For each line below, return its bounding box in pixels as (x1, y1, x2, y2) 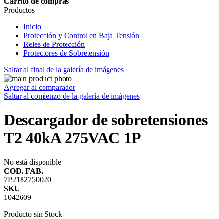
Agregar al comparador (4, 83, 75, 91)
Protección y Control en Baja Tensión (23, 31, 139, 40)
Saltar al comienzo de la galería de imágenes (4, 92, 140, 100)
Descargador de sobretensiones (4, 111, 208, 129)
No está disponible (4, 157, 61, 166)
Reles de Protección (23, 40, 85, 48)
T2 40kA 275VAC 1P (4, 129, 141, 147)
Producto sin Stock (4, 209, 62, 218)
